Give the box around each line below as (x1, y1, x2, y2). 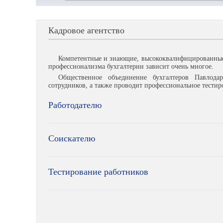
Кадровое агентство (48, 25, 124, 35)
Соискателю (48, 133, 95, 144)
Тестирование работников (48, 167, 148, 177)
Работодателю (48, 100, 102, 111)
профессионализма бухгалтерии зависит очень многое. (48, 63, 214, 70)
